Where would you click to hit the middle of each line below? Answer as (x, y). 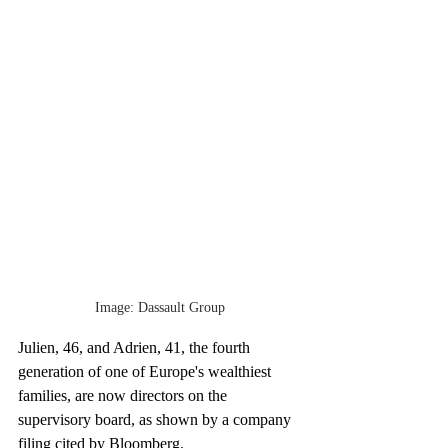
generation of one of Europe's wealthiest (146, 371)
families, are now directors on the (124, 395)
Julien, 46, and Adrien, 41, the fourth (136, 347)
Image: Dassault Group (160, 307)
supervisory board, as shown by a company (156, 419)
